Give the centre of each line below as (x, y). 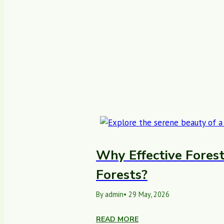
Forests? (122, 175)
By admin (110, 194)
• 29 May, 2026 (146, 194)
